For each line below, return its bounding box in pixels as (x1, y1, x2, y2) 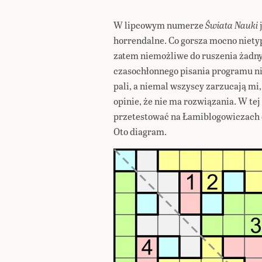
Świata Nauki (205, 18, 258, 32)
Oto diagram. (113, 125, 167, 138)
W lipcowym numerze (113, 18, 205, 32)
